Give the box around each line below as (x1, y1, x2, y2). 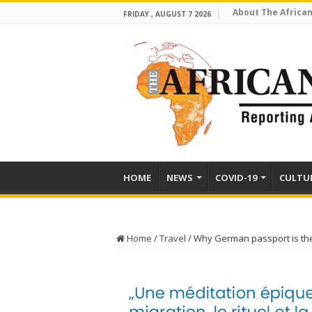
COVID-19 (215, 171, 257, 184)
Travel (159, 232, 186, 244)
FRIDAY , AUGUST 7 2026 (123, 9, 211, 19)
